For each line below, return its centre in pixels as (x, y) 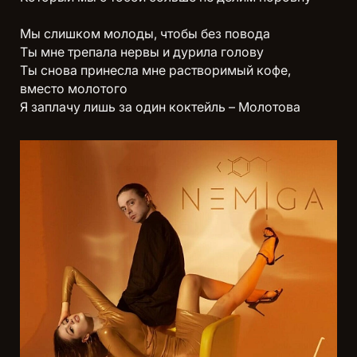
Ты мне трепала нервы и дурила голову (142, 51)
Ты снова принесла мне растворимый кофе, (155, 70)
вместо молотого (74, 88)
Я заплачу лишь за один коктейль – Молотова (160, 106)
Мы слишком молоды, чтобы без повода (145, 33)
